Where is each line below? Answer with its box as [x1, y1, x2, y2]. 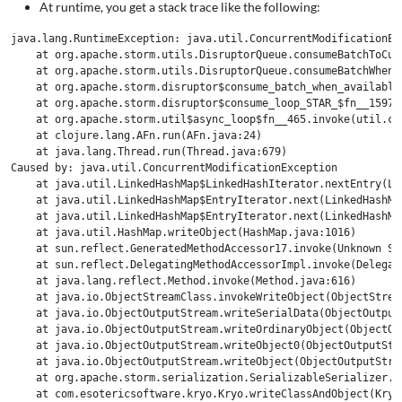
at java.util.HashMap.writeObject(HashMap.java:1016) [11, 226, 356, 239]
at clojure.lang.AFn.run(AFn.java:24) [11, 129, 262, 142]
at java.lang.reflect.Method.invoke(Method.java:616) [11, 275, 356, 287]
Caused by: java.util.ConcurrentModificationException [11, 162, 337, 174]
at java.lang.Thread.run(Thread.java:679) [11, 145, 287, 158]
